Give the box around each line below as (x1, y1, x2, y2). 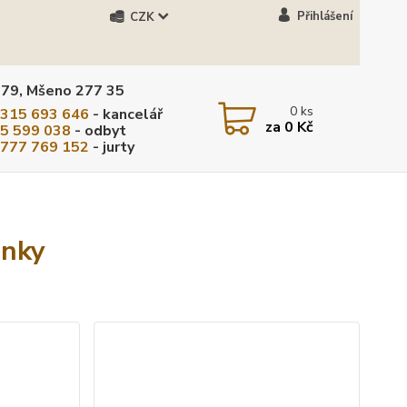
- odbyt (71, 120, 127, 141)
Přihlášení (296, 8, 352, 25)
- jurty (89, 136, 135, 157)
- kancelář (89, 104, 164, 124)
